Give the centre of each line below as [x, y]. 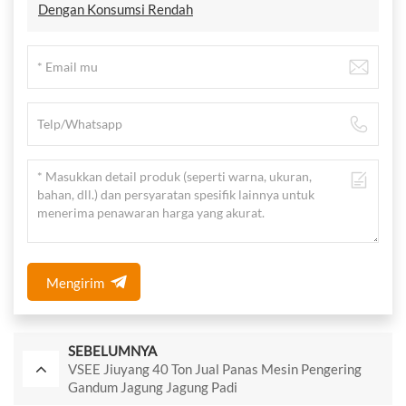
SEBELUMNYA [112, 351]
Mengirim [75, 283]
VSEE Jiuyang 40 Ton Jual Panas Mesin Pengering [215, 369]
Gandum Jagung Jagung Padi [153, 387]
